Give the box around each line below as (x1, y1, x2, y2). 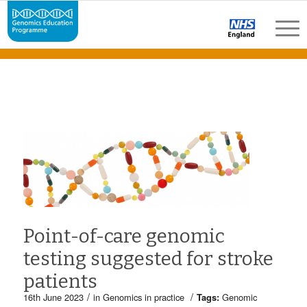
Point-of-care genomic (23, 225, 225, 248)
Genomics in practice (102, 291, 184, 304)
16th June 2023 (23, 291, 84, 304)
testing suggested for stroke (23, 247, 273, 271)
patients (23, 270, 97, 293)
